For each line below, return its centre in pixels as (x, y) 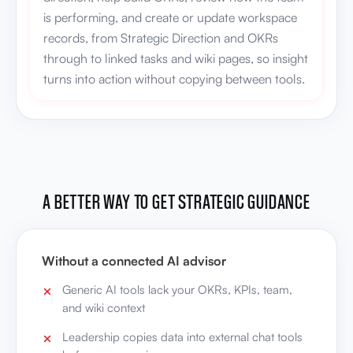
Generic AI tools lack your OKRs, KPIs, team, (177, 290)
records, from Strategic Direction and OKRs (161, 38)
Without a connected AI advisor (134, 261)
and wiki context (104, 308)
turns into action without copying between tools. (174, 79)
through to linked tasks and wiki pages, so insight (176, 59)
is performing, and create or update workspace (170, 18)
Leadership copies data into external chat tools (182, 337)
